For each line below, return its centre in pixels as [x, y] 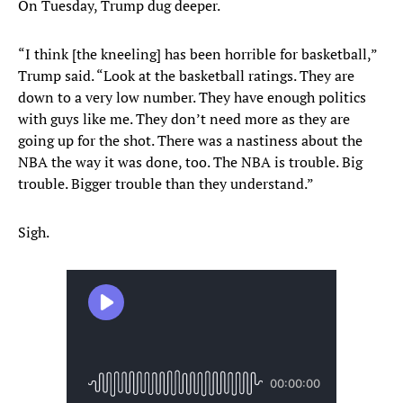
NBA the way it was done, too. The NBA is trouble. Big [190, 162]
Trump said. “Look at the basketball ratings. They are [186, 76]
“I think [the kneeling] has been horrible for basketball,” [197, 54]
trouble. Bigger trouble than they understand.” [166, 184]
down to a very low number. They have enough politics [192, 98]
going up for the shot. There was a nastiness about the [190, 141]
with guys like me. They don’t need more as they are [184, 119]
